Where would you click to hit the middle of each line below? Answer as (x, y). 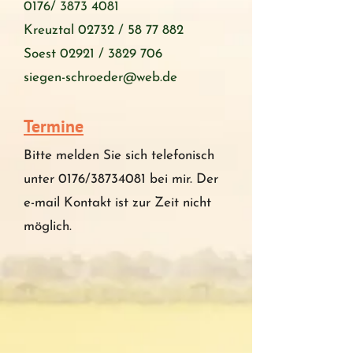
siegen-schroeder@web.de (100, 78)
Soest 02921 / (66, 54)
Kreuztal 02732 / (76, 30)
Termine (54, 126)
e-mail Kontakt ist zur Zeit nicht (117, 203)
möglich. (48, 227)
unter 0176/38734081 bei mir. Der (121, 179)
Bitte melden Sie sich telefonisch (119, 156)
